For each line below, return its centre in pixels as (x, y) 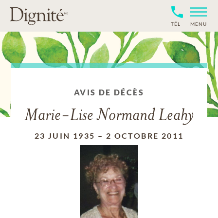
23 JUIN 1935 (65, 136)
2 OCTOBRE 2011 (145, 136)
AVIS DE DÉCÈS (109, 92)
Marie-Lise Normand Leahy (109, 116)
